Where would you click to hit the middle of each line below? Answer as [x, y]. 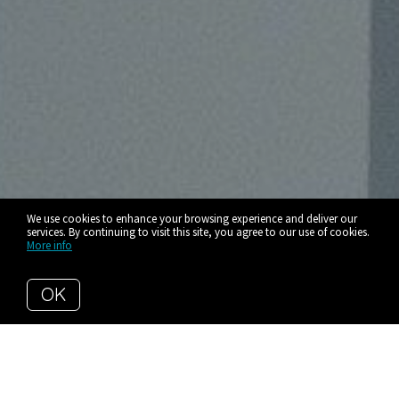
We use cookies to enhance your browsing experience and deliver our [192, 219]
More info [49, 245]
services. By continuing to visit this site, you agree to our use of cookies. [198, 232]
